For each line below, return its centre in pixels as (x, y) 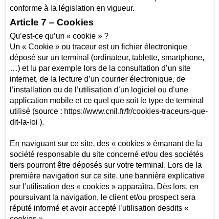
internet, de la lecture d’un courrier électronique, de (97, 79)
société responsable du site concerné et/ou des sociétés (106, 154)
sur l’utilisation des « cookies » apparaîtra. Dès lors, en (104, 186)
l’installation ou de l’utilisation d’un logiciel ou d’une (99, 89)
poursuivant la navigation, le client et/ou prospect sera (102, 197)
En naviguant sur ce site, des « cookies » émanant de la (106, 143)
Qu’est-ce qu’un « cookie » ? (59, 36)
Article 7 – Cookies (52, 22)
